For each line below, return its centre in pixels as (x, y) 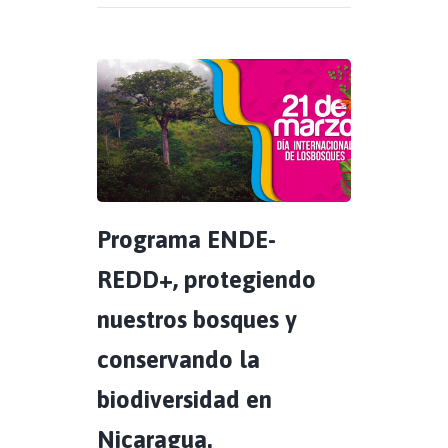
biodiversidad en (184, 399)
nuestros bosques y (197, 319)
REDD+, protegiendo (206, 279)
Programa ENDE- (186, 239)
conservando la (178, 359)
